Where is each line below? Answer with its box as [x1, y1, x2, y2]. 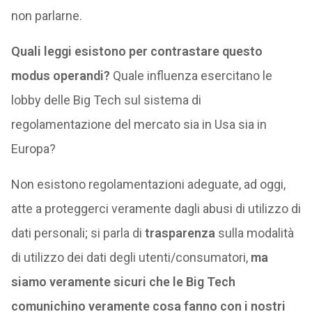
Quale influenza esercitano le [109, 68, 272, 83]
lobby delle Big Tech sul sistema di [10, 93, 201, 107]
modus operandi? [10, 68, 110, 83]
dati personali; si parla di [10, 226, 145, 240]
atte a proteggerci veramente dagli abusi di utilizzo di [10, 201, 301, 216]
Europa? [10, 141, 56, 156]
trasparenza [144, 226, 215, 240]
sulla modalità [214, 226, 294, 240]
